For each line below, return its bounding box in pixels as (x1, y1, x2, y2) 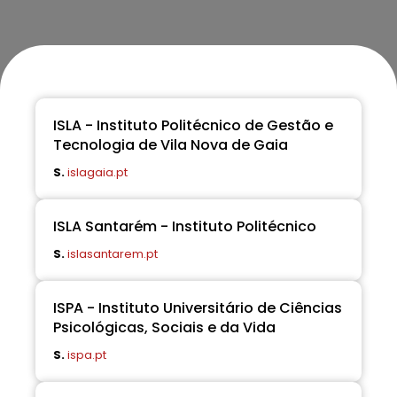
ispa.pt (67, 346, 106, 363)
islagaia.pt (67, 164, 128, 181)
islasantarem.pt (67, 245, 158, 262)
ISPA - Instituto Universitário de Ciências (53, 298, 342, 318)
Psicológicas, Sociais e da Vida (53, 317, 276, 338)
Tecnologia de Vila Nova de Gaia (53, 135, 288, 155)
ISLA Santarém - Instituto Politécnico (53, 216, 316, 237)
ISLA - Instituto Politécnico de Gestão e (53, 115, 333, 136)
